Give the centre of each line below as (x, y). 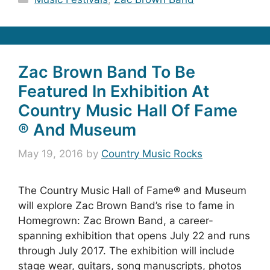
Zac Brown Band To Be (107, 72)
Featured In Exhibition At (114, 91)
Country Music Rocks (152, 154)
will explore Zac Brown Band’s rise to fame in (126, 206)
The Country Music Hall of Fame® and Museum (132, 190)
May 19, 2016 (51, 154)
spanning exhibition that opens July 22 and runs (134, 236)
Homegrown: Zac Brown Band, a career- (116, 221)
